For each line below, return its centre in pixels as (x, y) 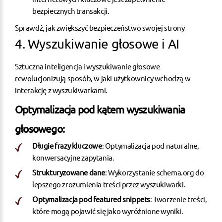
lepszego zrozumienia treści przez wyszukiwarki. (109, 184)
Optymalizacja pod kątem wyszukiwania (100, 109)
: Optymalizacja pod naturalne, (150, 145)
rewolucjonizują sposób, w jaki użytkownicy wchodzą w (103, 78)
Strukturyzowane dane (69, 172)
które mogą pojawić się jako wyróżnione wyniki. (108, 211)
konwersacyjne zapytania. (73, 157)
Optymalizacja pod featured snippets (91, 199)
